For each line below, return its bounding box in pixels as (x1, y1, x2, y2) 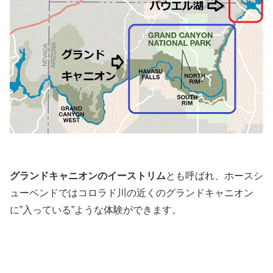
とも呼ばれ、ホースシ (166, 171, 263, 182)
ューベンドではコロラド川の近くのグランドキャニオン (10, 188, 253, 199)
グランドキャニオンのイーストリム (10, 171, 166, 182)
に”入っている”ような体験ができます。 (10, 205, 182, 216)
